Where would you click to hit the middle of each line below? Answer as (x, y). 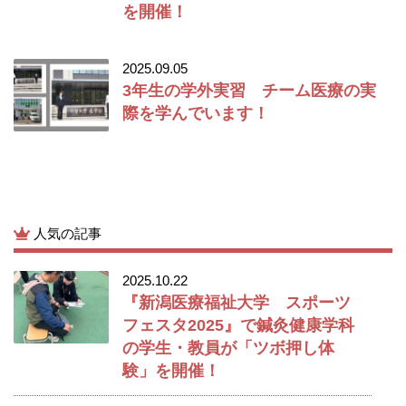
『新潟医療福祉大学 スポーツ (237, 303)
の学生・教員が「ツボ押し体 (228, 348)
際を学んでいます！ (196, 113)
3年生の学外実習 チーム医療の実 (249, 91)
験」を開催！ (171, 371)
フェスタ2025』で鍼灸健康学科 (238, 325)
